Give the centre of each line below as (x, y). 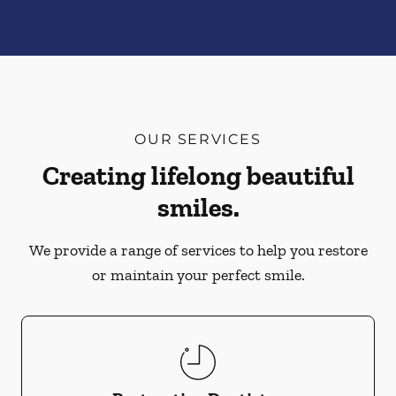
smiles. (198, 208)
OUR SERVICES (198, 139)
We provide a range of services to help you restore (198, 250)
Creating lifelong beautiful (198, 176)
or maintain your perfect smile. (198, 275)
